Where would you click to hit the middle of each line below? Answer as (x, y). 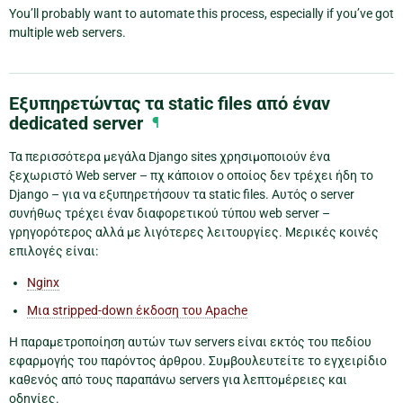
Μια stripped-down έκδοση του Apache (137, 311)
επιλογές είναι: (54, 251)
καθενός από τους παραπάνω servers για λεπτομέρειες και (178, 380)
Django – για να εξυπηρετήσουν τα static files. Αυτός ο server (182, 195)
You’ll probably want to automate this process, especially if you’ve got (201, 14)
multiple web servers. (67, 33)
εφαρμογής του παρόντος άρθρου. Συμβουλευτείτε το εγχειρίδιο (198, 361)
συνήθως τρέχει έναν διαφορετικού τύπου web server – (170, 214)
